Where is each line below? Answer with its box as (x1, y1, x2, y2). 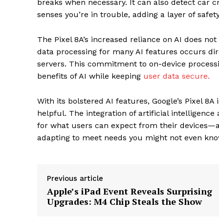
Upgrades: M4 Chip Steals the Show (47, 196, 202, 208)
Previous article (47, 174, 103, 183)
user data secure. (141, 71, 210, 81)
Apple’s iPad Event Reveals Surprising (47, 185, 212, 197)
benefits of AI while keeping (37, 71, 141, 81)
